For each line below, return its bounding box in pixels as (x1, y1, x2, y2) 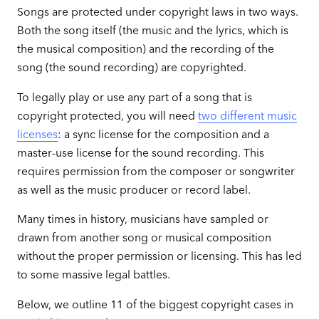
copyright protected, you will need (16, 108, 198, 122)
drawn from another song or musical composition (16, 231, 271, 245)
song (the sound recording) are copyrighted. (16, 60, 246, 74)
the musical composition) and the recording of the (16, 41, 274, 56)
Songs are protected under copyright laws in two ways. (16, 4, 298, 19)
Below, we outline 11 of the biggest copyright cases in (16, 298, 293, 312)
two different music (197, 108, 297, 122)
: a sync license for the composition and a (57, 127, 269, 141)
